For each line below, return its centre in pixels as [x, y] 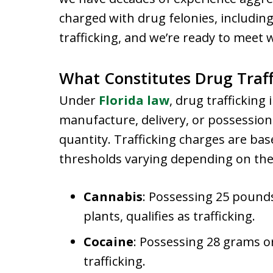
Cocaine [108, 242]
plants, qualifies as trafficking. [169, 216]
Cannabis [113, 197]
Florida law [134, 100]
